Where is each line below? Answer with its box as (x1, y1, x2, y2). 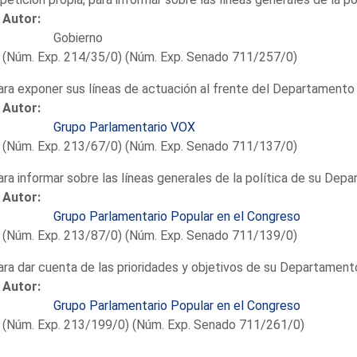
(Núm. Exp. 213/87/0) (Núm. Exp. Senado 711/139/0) (2, 227, 297, 243)
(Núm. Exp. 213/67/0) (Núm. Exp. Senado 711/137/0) (2, 138, 297, 154)
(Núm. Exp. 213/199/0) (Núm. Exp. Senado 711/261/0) (2, 316, 304, 332)
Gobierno (53, 29, 103, 45)
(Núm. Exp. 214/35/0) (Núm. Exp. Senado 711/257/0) (2, 49, 297, 65)
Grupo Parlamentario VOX (53, 119, 195, 135)
